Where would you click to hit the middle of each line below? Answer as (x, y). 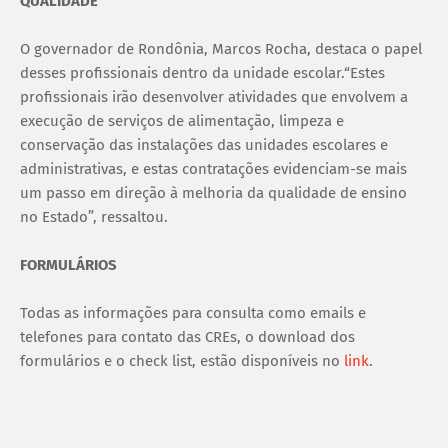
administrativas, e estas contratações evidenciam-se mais (213, 168)
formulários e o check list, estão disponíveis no (180, 360)
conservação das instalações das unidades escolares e (204, 144)
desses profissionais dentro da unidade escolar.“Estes (202, 72)
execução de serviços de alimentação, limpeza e (182, 120)
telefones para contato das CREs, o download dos (187, 336)
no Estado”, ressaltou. (94, 216)
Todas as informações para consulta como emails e (193, 312)
